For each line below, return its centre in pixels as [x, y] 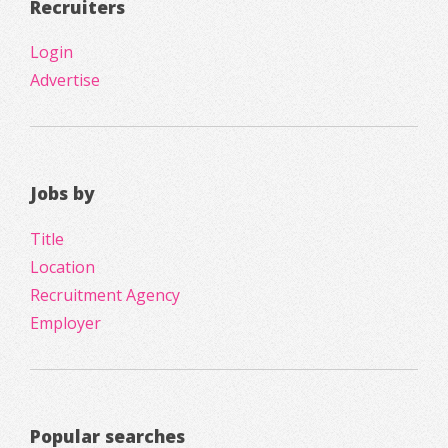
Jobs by [62, 193]
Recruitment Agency [105, 294]
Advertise [65, 80]
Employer [65, 322]
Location [62, 266]
